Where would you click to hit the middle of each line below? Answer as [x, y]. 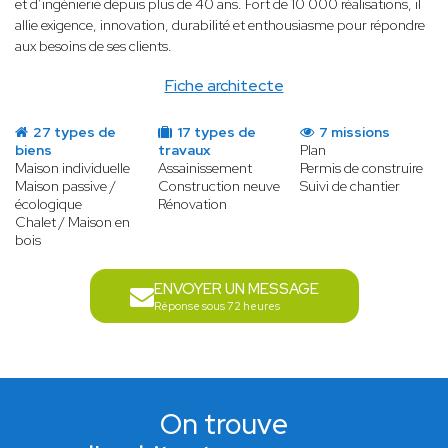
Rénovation [192, 204]
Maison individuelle [72, 168]
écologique [48, 204]
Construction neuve [218, 186]
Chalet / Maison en [72, 222]
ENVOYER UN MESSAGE [236, 289]
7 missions [353, 132]
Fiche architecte [224, 86]
